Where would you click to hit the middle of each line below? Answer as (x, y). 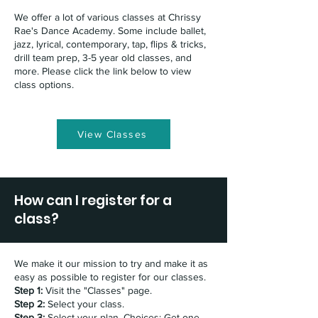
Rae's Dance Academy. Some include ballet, (110, 31)
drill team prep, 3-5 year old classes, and (103, 57)
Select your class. (84, 304)
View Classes (112, 134)
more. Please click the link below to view (103, 71)
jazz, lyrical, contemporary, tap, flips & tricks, (110, 44)
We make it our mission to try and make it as (111, 263)
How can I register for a (93, 201)
